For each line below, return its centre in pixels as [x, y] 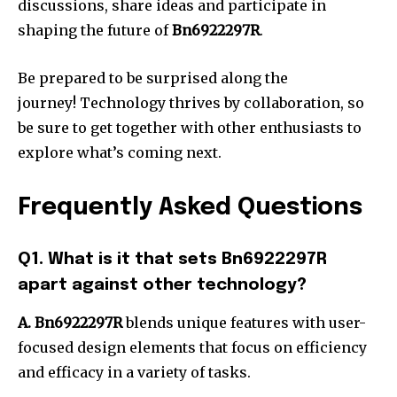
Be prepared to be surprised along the [153, 78]
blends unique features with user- [244, 323]
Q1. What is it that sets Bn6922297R [172, 260]
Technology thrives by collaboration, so [222, 103]
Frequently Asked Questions [190, 208]
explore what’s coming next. [120, 153]
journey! [47, 103]
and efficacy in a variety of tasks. [134, 373]
